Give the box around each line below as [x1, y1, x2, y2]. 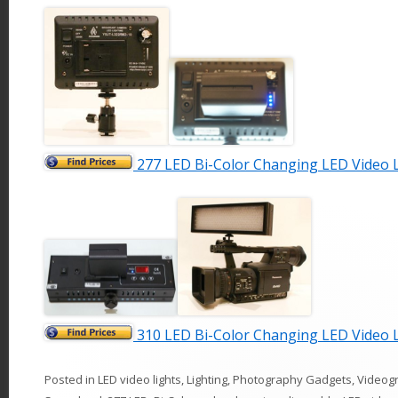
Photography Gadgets [233, 371, 352, 388]
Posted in [44, 371, 98, 388]
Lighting [187, 371, 227, 388]
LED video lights [98, 371, 181, 388]
